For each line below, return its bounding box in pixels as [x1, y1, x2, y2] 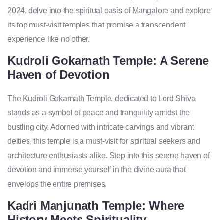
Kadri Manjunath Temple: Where [7, 199, 185, 213]
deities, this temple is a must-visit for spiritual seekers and [7, 137, 200, 146]
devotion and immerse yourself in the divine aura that [7, 165, 186, 174]
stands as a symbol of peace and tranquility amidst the [7, 109, 190, 117]
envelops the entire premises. [7, 180, 107, 189]
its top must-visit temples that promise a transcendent [7, 21, 186, 29]
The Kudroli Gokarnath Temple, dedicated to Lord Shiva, [7, 94, 197, 103]
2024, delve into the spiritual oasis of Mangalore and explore [7, 6, 211, 15]
